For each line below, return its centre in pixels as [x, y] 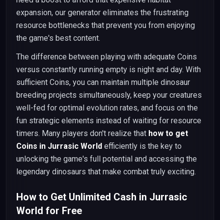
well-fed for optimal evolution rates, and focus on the [107, 108]
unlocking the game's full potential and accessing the [107, 159]
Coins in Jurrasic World [59, 146]
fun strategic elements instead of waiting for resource [109, 121]
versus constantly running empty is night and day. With [109, 69]
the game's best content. [58, 38]
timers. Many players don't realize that [82, 133]
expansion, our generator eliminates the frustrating [102, 13]
